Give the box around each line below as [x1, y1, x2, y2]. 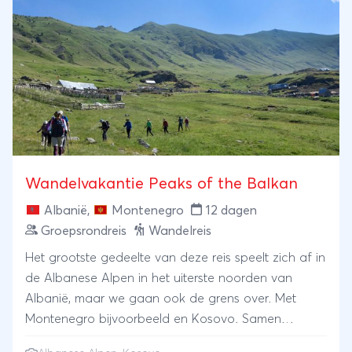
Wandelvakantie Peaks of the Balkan [25, 175, 298, 192]
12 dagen [206, 203, 257, 217]
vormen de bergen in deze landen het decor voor [25, 332, 310, 346]
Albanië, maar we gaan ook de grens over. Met [25, 291, 296, 305]
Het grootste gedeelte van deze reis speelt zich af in [25, 251, 325, 264]
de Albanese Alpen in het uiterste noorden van [25, 271, 292, 284]
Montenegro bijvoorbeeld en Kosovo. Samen [25, 312, 281, 325]
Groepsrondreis [41, 224, 126, 237]
